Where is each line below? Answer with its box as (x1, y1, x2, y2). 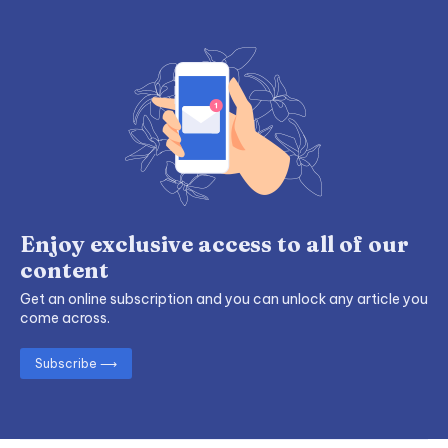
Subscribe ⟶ (35, 355, 117, 371)
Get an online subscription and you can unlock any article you (20, 290, 428, 309)
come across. (20, 309, 110, 328)
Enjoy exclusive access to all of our (20, 230, 409, 259)
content (20, 256, 109, 285)
